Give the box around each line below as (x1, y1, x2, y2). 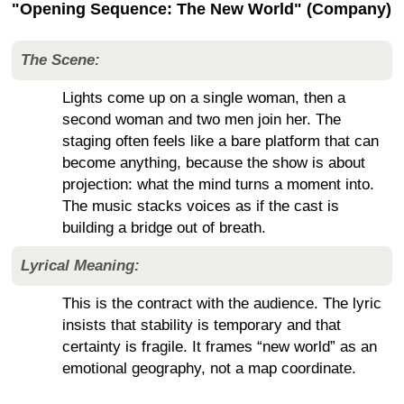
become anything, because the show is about (62, 154, 365, 172)
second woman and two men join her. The (62, 111, 341, 129)
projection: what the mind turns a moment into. (62, 176, 374, 194)
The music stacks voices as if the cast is (62, 197, 339, 216)
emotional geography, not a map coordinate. (62, 360, 356, 378)
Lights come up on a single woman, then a (62, 89, 345, 107)
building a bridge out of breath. (62, 219, 266, 237)
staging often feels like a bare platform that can (62, 133, 379, 151)
